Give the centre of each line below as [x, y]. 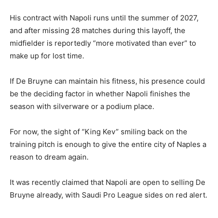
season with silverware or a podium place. [82, 107]
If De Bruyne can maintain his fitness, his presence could [107, 81]
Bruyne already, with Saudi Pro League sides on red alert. [109, 195]
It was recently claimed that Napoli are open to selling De [108, 182]
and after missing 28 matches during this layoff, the [98, 31]
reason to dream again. [49, 157]
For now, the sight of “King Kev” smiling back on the [99, 132]
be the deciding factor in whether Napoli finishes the [100, 94]
